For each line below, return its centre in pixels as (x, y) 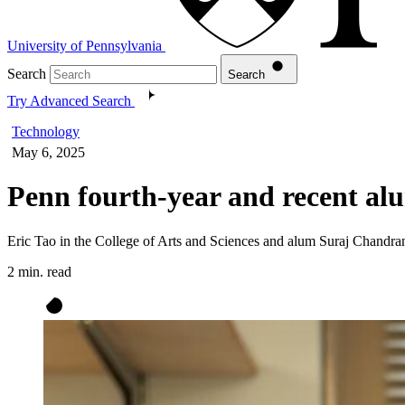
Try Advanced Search (69, 100)
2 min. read (39, 271)
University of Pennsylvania (85, 45)
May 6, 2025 (48, 152)
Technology (46, 131)
